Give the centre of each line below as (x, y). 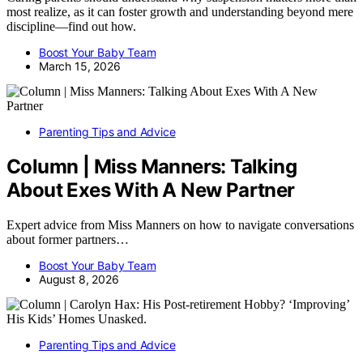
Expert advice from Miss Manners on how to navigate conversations (180, 225)
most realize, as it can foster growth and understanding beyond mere (180, 12)
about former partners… (68, 240)
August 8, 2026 (79, 280)
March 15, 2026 (80, 66)
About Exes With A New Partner (151, 190)
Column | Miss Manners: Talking (152, 167)
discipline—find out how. (71, 27)
